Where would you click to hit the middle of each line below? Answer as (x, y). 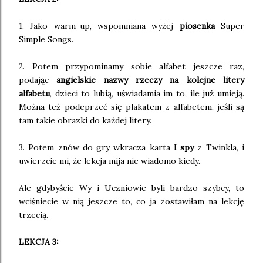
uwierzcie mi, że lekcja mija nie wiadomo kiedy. (111, 161)
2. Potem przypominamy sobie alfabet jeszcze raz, (131, 66)
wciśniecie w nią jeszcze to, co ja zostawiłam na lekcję (131, 201)
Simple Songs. (47, 39)
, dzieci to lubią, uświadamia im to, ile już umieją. (147, 93)
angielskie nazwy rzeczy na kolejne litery (151, 80)
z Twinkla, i (219, 147)
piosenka (197, 26)
